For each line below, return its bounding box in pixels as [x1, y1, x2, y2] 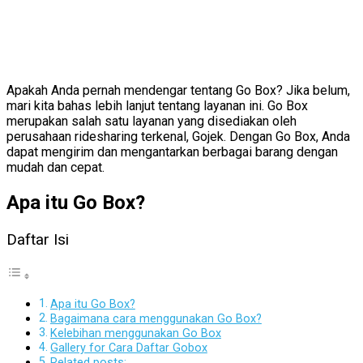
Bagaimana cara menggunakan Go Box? [49, 311, 262, 326]
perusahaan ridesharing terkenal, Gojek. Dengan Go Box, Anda [6, 128, 350, 144]
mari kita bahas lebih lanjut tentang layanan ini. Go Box [6, 97, 308, 113]
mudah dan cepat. [6, 159, 105, 175]
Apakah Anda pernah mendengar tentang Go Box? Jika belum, [6, 82, 350, 98]
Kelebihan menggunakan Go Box [49, 326, 221, 340]
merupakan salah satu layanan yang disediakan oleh [6, 113, 297, 129]
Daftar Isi [6, 229, 69, 249]
